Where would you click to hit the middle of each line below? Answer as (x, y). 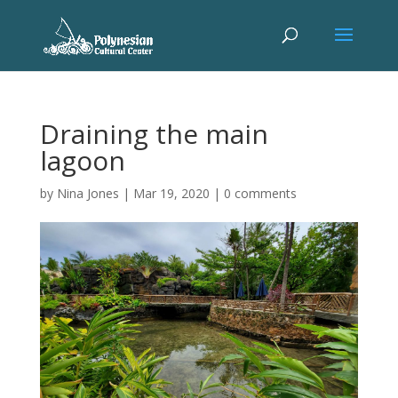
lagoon (82, 160)
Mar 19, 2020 (171, 193)
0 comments (260, 193)
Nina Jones (88, 193)
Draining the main (154, 134)
